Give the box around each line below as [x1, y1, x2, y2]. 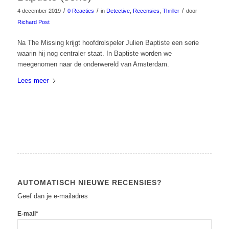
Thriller [162, 8, 179, 14]
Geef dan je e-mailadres [17, 192, 88, 200]
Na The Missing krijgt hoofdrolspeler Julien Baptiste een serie [17, 39, 199, 47]
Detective [106, 8, 130, 14]
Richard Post [17, 19, 50, 26]
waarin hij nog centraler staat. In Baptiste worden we [17, 50, 172, 58]
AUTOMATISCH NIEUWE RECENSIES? [17, 178, 162, 187]
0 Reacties [67, 8, 94, 14]
